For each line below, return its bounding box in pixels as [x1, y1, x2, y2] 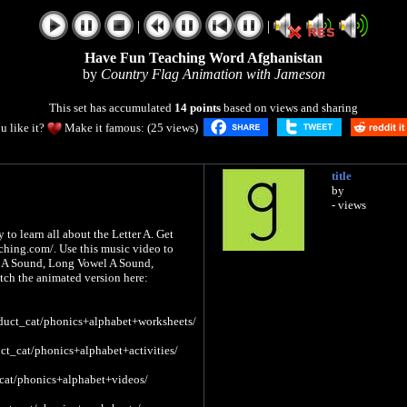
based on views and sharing [221, 101, 358, 114]
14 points [174, 101, 221, 114]
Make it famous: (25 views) [61, 120, 201, 134]
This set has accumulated [49, 101, 174, 114]
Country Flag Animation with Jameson [100, 66, 325, 82]
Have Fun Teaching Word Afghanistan [84, 50, 323, 65]
